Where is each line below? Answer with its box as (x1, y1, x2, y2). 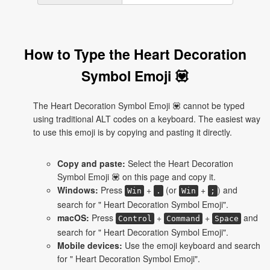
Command (166, 214, 200, 223)
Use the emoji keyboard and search (122, 239, 260, 251)
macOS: (57, 212, 89, 224)
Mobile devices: (57, 239, 122, 251)
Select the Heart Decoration (125, 157, 233, 169)
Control (118, 214, 152, 223)
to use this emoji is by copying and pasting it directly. (33, 126, 232, 138)
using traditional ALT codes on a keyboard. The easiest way (33, 113, 260, 125)
